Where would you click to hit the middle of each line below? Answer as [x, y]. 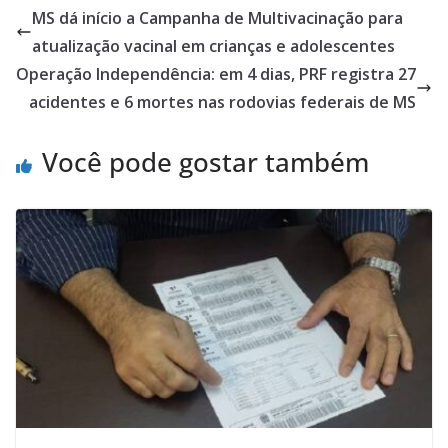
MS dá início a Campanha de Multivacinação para [217, 18]
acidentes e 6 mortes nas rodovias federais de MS [222, 102]
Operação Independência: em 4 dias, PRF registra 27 [216, 74]
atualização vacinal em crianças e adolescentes [213, 46]
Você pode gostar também [205, 162]
